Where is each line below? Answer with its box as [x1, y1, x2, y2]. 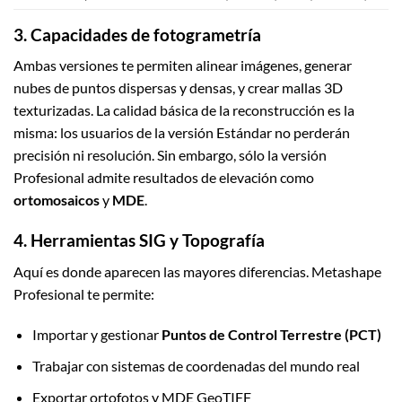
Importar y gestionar [31, 326, 162, 344]
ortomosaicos [13, 191, 100, 209]
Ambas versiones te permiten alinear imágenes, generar [13, 57, 352, 74]
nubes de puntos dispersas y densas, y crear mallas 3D [13, 79, 343, 97]
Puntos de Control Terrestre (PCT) [161, 326, 381, 344]
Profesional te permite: [13, 284, 154, 302]
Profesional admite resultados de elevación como [13, 169, 314, 187]
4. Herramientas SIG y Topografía [13, 230, 265, 251]
